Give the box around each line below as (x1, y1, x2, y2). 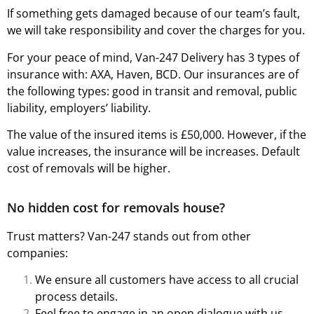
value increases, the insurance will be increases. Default (7, 144, 300, 160)
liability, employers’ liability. (7, 100, 151, 116)
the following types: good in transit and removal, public (7, 83, 297, 99)
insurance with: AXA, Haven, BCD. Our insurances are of (7, 66, 299, 82)
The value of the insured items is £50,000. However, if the (7, 127, 306, 143)
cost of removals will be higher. (7, 161, 170, 177)
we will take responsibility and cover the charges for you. (7, 22, 305, 39)
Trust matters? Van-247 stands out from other (7, 228, 251, 244)
